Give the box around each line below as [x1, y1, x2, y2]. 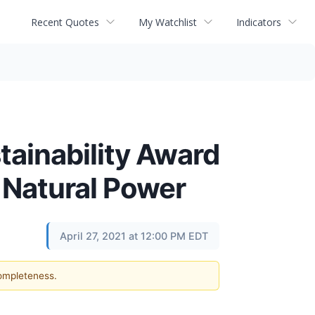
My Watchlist [139, 15, 197, 29]
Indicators [236, 15, 281, 29]
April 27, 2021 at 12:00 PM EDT [60, 230, 208, 242]
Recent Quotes [31, 15, 99, 29]
